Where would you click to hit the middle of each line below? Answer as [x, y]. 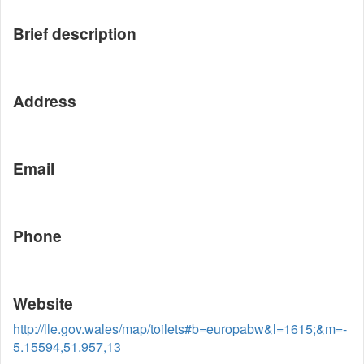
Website [43, 303]
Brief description [75, 33]
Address [45, 101]
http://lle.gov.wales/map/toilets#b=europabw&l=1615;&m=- [180, 329]
